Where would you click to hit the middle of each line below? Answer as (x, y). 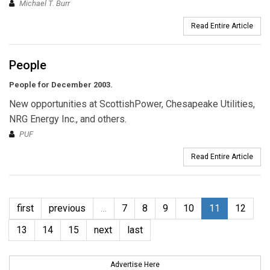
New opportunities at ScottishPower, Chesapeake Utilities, (132, 104)
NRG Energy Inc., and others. (68, 119)
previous (67, 208)
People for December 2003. (61, 84)
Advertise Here (135, 264)
